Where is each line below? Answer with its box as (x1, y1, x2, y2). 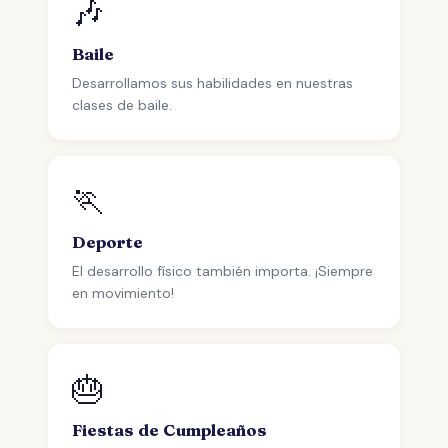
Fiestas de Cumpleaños (72, 420, 267, 440)
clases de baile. (72, 96, 172, 114)
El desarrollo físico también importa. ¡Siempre (72, 262, 373, 280)
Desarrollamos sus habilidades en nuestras (72, 74, 353, 92)
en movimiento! (72, 284, 174, 302)
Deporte (72, 232, 143, 252)
